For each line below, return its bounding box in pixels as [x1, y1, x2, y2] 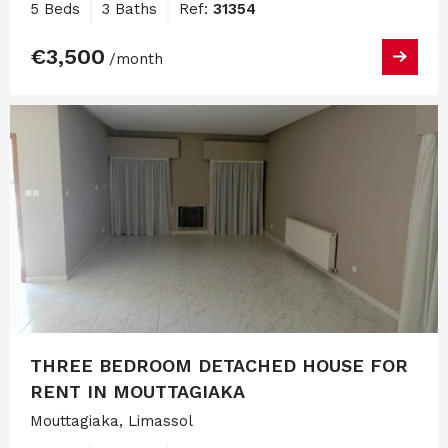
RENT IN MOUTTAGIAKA [30, 381, 245, 403]
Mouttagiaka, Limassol [30, 412, 193, 431]
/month [109, 49, 163, 68]
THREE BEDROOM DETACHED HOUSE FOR [30, 355, 408, 377]
